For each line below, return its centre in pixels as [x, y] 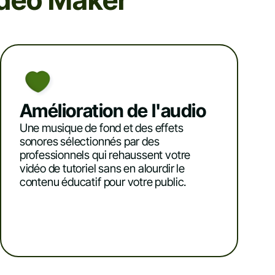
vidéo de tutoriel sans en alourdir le [102, 169]
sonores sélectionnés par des [89, 142]
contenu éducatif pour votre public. [103, 182]
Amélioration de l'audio [113, 111]
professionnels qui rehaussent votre [105, 155]
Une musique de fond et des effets [101, 128]
